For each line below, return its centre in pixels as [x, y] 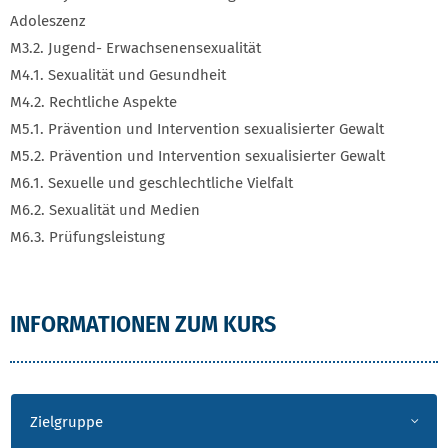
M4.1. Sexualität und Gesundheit [118, 75]
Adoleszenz [47, 21]
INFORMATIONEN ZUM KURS [143, 324]
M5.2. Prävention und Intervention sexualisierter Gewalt [197, 156]
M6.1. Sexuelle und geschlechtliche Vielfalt [151, 183]
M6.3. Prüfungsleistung [87, 237]
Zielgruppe [66, 422]
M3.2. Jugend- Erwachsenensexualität [135, 48]
